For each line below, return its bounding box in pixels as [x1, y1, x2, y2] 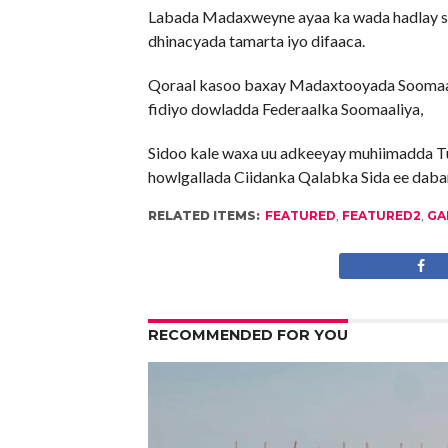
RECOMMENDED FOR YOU [147, 326, 348, 344]
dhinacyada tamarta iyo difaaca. [147, 31, 365, 50]
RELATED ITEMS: [147, 208, 260, 223]
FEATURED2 [341, 208, 421, 223]
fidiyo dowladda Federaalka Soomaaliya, [147, 99, 423, 118]
